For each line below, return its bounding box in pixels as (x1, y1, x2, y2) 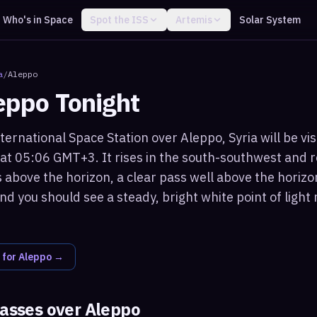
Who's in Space (2, 13, 73, 26)
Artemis (175, 13, 212, 26)
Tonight (49, 86, 140, 119)
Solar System (238, 13, 301, 26)
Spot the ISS (89, 13, 149, 26)
